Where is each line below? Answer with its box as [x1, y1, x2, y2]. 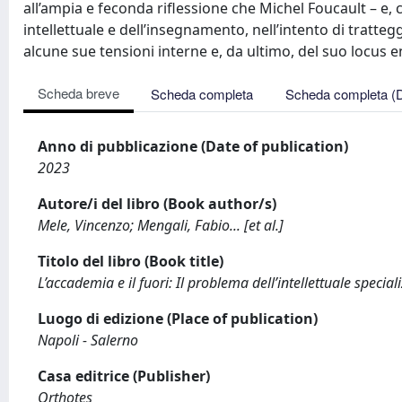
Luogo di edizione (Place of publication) [38, 309, 318, 328]
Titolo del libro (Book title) [38, 251, 223, 271]
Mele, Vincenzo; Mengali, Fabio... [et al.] [38, 215, 284, 235]
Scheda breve [38, 83, 119, 102]
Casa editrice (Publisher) [38, 366, 210, 386]
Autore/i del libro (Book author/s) [38, 194, 276, 214]
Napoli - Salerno [38, 330, 138, 350]
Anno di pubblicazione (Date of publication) [38, 136, 348, 156]
